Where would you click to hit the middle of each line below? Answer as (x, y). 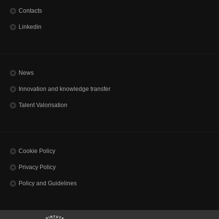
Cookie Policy (37, 151)
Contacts (30, 11)
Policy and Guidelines (48, 183)
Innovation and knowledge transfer (65, 89)
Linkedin (30, 27)
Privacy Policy (37, 167)
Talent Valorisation (43, 105)
